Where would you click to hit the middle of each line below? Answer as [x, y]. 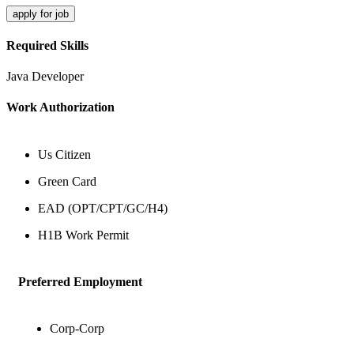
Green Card [67, 181]
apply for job [41, 13]
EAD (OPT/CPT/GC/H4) [103, 208]
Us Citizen [64, 154]
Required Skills [47, 45]
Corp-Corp [77, 329]
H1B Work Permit [83, 235]
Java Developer [45, 77]
